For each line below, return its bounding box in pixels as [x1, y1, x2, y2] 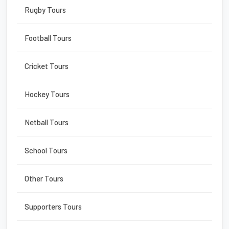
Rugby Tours [25, 5, 66, 14]
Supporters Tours [25, 201, 82, 211]
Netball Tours [25, 117, 68, 127]
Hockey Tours [25, 89, 70, 99]
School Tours [25, 145, 67, 155]
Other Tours [25, 173, 63, 183]
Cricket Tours [25, 61, 68, 71]
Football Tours [25, 33, 72, 42]
